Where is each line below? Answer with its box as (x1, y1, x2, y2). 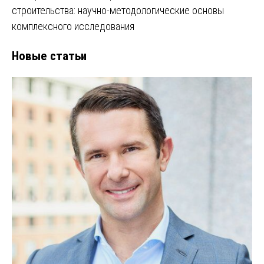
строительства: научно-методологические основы (12, 4, 224, 16)
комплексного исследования (12, 19, 134, 32)
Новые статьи (12, 48, 87, 63)
